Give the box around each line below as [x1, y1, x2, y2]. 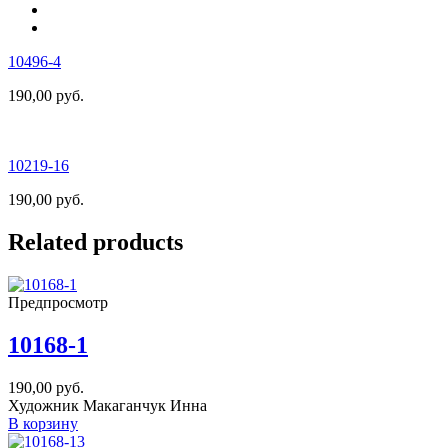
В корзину [8, 414, 78, 432]
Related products [8, 229, 183, 256]
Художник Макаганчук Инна [8, 396, 207, 414]
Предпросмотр [8, 294, 108, 312]
